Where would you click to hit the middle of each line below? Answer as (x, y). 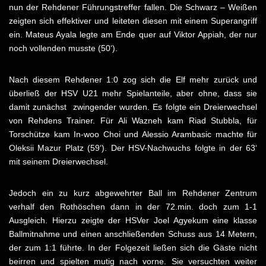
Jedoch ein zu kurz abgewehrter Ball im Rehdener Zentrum (133, 193)
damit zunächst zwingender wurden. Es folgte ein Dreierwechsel (133, 107)
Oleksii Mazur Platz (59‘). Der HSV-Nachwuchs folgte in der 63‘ (133, 148)
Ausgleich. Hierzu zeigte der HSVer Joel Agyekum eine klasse (133, 221)
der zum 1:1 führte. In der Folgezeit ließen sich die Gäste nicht (133, 248)
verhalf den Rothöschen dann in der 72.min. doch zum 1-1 (133, 207)
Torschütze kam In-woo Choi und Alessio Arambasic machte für (133, 134)
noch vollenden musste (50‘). (63, 48)
